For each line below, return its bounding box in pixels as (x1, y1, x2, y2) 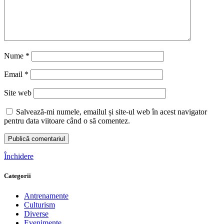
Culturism (24, 200, 55, 209)
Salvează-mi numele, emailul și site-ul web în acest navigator (16, 107, 207, 116)
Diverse (24, 209, 48, 218)
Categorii (4, 172, 31, 180)
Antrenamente (24, 191, 68, 200)
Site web (4, 88, 31, 97)
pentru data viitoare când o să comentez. (4, 116, 130, 125)
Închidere (4, 152, 33, 161)
